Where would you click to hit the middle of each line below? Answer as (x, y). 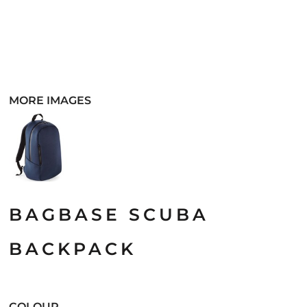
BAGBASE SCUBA (109, 214)
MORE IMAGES (50, 100)
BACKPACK (73, 249)
